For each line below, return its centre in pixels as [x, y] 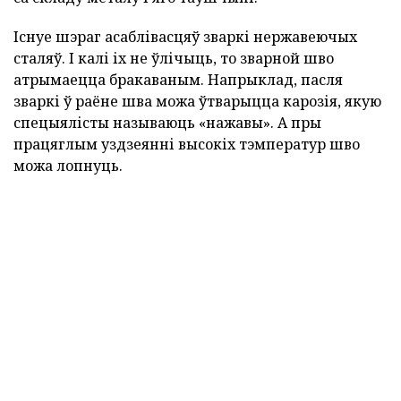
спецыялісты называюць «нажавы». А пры [167, 123]
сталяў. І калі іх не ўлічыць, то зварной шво [174, 59]
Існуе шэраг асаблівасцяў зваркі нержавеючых [185, 37]
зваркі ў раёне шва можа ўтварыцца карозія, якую [197, 102]
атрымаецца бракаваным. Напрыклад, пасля [178, 80]
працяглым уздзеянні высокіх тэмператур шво [187, 145]
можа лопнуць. [68, 166]
